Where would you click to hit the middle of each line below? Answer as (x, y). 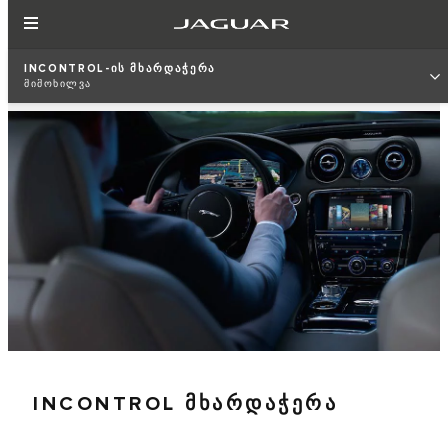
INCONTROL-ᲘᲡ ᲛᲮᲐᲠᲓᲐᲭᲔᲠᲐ (120, 68)
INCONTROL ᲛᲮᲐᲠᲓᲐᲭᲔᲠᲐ (185, 403)
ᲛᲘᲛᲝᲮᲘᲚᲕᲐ (58, 84)
